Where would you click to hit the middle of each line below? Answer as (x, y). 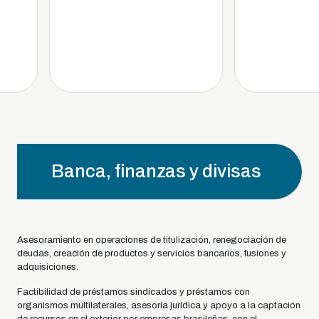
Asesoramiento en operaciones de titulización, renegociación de (152, 240)
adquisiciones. (48, 267)
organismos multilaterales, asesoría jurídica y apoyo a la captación (159, 305)
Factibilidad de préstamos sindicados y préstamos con (134, 292)
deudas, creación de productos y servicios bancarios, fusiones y (152, 253)
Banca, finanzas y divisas (156, 171)
